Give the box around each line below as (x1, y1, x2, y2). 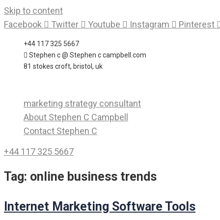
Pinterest (179, 19, 215, 29)
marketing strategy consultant (24, 98, 141, 109)
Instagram (130, 19, 169, 29)
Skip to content (4, 5, 63, 16)
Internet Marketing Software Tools (4, 199, 195, 214)
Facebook (4, 19, 42, 29)
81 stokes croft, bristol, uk (24, 62, 103, 70)
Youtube (88, 19, 120, 29)
